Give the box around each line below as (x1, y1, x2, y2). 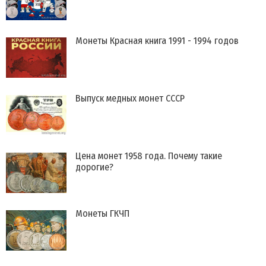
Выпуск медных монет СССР (75, 92, 185, 104)
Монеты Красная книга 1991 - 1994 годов (75, 34, 239, 46)
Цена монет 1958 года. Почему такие (75, 150, 222, 161)
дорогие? (75, 161, 113, 173)
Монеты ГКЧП (75, 207, 129, 219)
